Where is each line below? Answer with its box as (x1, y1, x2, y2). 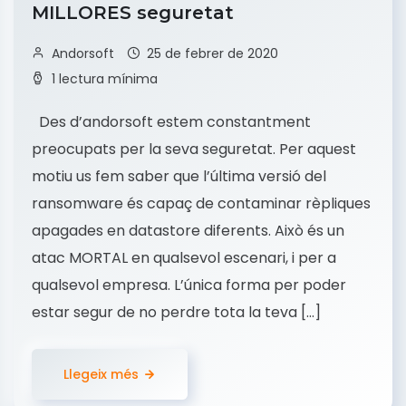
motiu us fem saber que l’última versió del (32, 166, 326, 188)
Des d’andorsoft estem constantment (32, 111, 311, 133)
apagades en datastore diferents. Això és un (32, 220, 344, 242)
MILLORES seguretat (32, 2, 239, 24)
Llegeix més (63, 365, 139, 384)
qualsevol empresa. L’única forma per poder (32, 275, 346, 296)
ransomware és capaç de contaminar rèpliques (32, 193, 371, 215)
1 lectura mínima (52, 70, 158, 89)
